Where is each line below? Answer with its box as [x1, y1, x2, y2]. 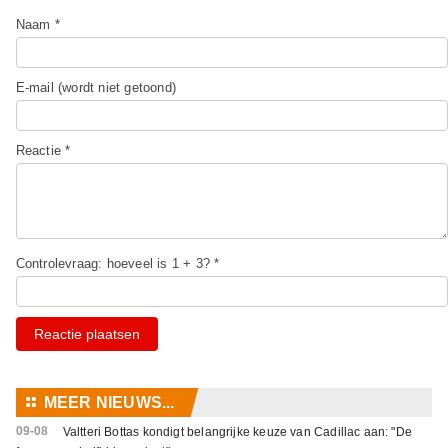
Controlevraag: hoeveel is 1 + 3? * [15, 256, 220, 272]
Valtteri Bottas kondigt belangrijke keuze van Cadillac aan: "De [62, 425, 413, 440]
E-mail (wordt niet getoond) [15, 80, 176, 96]
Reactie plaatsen [33, 326, 140, 343]
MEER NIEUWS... [43, 394, 175, 412]
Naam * [15, 17, 60, 33]
